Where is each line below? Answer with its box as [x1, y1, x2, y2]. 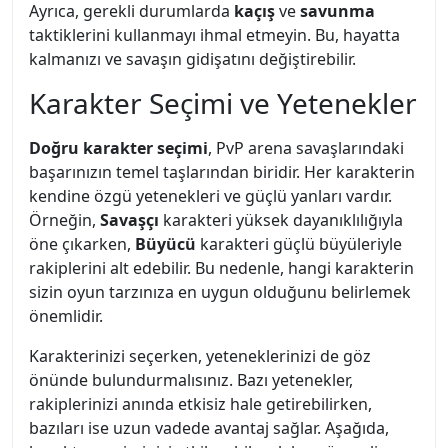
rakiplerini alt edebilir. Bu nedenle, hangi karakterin [29, 257, 414, 279]
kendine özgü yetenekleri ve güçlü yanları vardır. [29, 185, 392, 207]
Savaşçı [100, 209, 159, 231]
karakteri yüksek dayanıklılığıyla [159, 209, 403, 231]
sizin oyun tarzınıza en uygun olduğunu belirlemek [29, 281, 411, 303]
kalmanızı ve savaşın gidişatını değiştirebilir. [29, 48, 356, 70]
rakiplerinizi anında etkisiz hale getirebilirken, [29, 393, 372, 415]
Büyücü [135, 233, 196, 255]
